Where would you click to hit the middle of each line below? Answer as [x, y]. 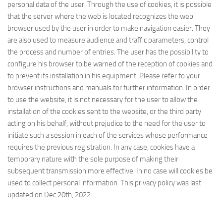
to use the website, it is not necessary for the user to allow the [103, 100]
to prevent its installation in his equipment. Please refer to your [104, 76]
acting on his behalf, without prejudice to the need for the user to [107, 123]
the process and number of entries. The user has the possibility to [108, 52]
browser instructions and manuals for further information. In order [109, 88]
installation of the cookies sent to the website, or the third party [104, 111]
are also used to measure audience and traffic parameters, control [108, 40]
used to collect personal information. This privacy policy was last [104, 183]
